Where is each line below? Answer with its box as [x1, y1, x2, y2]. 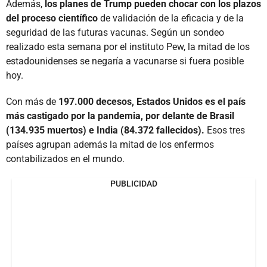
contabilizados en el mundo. [6, 153, 125, 164]
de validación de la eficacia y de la [100, 12, 244, 24]
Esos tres [204, 124, 245, 136]
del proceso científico [6, 12, 100, 24]
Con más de [6, 95, 58, 107]
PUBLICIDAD [110, 178, 157, 188]
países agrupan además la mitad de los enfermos [6, 138, 214, 150]
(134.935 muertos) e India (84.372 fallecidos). [6, 124, 204, 136]
